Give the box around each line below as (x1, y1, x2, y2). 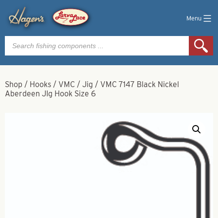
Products (4, 35, 36, 44)
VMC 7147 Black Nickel (100, 80, 179, 89)
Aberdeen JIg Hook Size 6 (5, 89, 96, 98)
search (4, 42, 28, 52)
